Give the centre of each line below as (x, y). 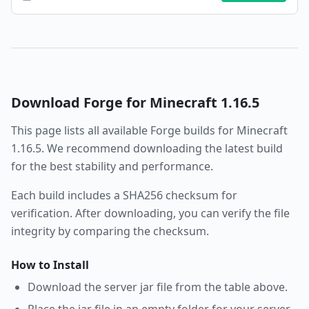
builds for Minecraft (234, 130)
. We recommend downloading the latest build (162, 148)
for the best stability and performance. (112, 166)
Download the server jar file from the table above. (158, 287)
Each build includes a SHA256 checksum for (124, 195)
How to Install (50, 265)
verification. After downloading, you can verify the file (150, 213)
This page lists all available (81, 130)
